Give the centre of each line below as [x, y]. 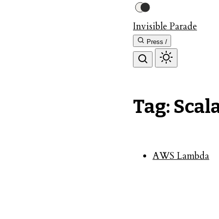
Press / [157, 42]
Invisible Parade [165, 26]
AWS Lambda [181, 156]
